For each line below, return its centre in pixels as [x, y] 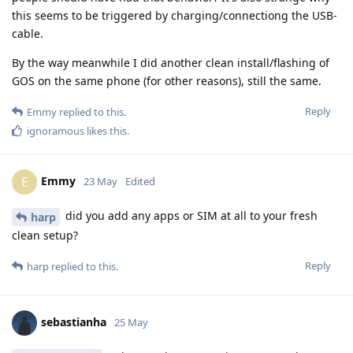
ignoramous [56, 131]
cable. [28, 34]
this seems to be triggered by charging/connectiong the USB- [175, 16]
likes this [106, 131]
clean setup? [45, 235]
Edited [140, 181]
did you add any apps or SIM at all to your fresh [190, 216]
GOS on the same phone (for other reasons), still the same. [167, 81]
